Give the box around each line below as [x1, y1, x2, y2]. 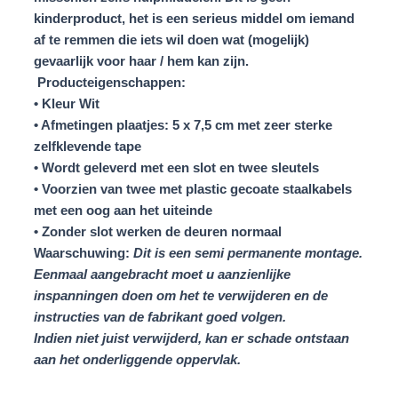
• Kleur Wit [34, 97, 99, 112]
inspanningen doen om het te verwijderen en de [34, 289, 328, 304]
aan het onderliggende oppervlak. [34, 353, 241, 368]
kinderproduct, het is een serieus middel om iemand [34, 12, 354, 27]
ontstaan [295, 331, 349, 346]
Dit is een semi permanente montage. [130, 246, 362, 261]
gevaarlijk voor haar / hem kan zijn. [34, 54, 249, 69]
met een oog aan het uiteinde [34, 203, 212, 219]
